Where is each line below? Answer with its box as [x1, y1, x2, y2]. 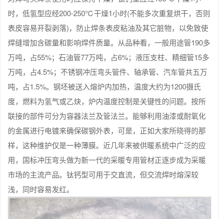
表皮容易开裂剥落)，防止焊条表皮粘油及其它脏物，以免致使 [8, 22, 208, 33]
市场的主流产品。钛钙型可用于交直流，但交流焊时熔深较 [8, 169, 198, 179]
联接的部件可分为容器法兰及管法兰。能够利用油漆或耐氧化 [8, 110, 206, 121]
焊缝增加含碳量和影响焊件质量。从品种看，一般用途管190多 [8, 37, 210, 47]
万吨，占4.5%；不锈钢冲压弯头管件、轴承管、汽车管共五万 [8, 66, 207, 77]
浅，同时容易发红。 [8, 183, 74, 194]
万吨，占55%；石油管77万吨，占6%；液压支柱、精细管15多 [8, 51, 209, 62]
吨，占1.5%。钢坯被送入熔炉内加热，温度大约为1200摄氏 [8, 81, 201, 91]
